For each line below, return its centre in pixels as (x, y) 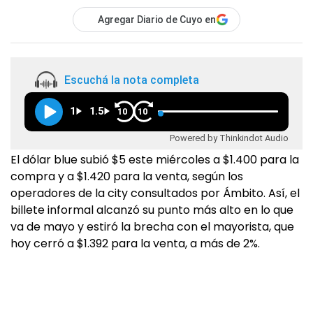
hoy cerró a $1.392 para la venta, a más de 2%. (135, 244)
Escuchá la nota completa (132, 80)
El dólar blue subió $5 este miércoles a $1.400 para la (155, 160)
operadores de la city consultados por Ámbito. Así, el (155, 194)
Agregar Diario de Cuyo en (157, 20)
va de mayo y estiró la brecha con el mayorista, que (152, 227)
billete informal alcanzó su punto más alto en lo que (152, 210)
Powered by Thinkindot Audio (229, 138)
